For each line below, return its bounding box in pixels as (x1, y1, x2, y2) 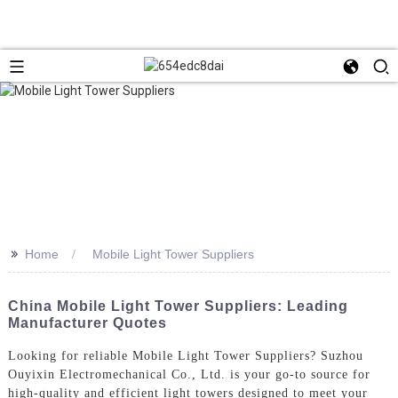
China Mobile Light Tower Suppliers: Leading (7, 298, 348, 314)
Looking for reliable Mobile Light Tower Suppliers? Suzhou (7, 348, 363, 362)
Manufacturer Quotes (7, 314, 167, 330)
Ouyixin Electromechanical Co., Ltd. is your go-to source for (7, 367, 370, 381)
